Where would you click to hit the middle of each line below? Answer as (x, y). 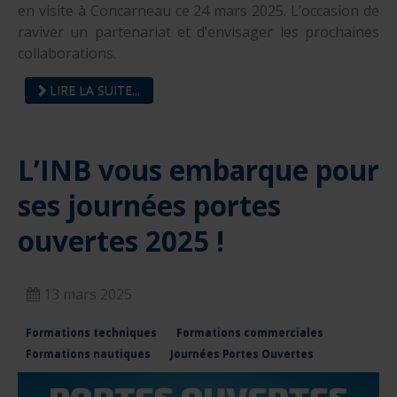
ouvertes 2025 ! (121, 241)
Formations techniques (91, 333)
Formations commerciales (250, 333)
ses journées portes (149, 206)
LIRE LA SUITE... (93, 90)
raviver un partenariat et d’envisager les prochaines (198, 32)
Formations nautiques (88, 354)
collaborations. (67, 54)
